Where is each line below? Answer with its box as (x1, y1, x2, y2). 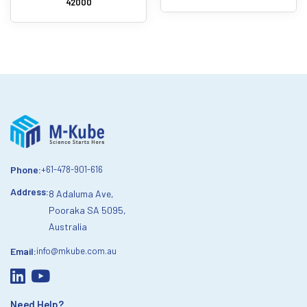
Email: (10, 245, 36, 258)
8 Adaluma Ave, (49, 188, 114, 200)
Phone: (10, 164, 41, 176)
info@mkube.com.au (36, 245, 116, 257)
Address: (10, 186, 49, 198)
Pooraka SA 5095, (49, 204, 126, 217)
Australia (49, 221, 87, 233)
